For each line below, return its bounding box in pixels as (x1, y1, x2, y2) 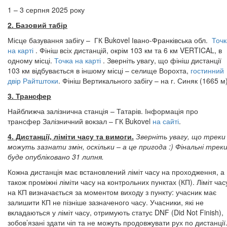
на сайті (153, 116, 179, 126)
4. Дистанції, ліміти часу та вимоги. (8, 131, 134, 141)
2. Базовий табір (8, 20, 67, 30)
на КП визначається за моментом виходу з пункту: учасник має (8, 187, 216, 197)
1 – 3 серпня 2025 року (8, 5, 85, 15)
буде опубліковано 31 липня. (8, 152, 106, 162)
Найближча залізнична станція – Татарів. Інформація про (8, 106, 198, 116)
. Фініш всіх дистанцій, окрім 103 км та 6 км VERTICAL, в (35, 45, 222, 55)
